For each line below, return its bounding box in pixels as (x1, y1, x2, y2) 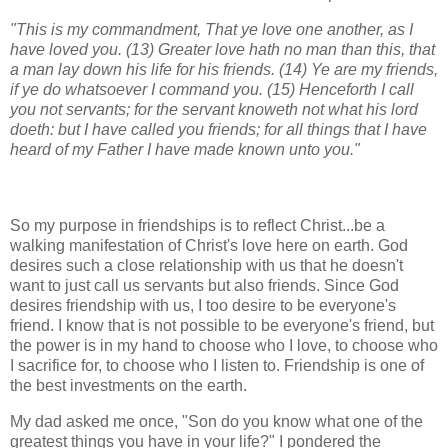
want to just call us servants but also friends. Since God (10, 277, 399, 295)
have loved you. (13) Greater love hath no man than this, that (10, 41, 435, 59)
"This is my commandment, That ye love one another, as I (10, 21, 413, 39)
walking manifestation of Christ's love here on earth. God (10, 237, 408, 255)
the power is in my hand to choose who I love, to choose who (10, 337, 438, 355)
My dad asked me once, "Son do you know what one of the (10, 412, 423, 430)
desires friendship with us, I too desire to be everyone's (10, 297, 396, 315)
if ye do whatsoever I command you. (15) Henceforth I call (10, 81, 414, 99)
